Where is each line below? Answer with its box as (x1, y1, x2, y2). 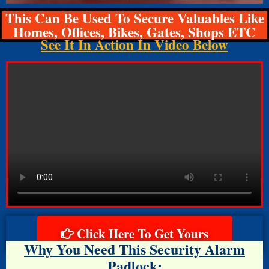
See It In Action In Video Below (41, 34, 228, 55)
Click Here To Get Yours (76, 224, 208, 243)
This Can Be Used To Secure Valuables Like (5, 7, 264, 28)
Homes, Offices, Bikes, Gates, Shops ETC (13, 21, 256, 42)
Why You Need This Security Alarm (24, 238, 245, 259)
